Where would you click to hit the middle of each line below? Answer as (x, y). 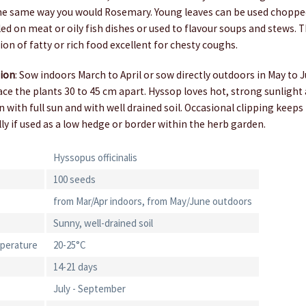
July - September (90, 289)
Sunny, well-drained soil (103, 223)
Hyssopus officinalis (96, 158)
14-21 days (76, 267)
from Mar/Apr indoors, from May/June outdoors (153, 201)
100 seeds (75, 180)
